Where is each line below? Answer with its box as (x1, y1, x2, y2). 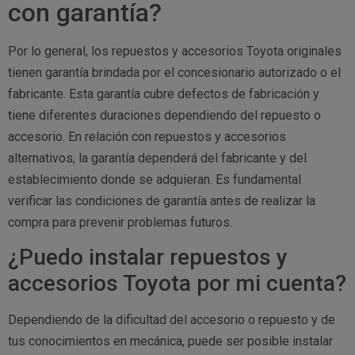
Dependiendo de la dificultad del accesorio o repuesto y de (8, 312, 335, 328)
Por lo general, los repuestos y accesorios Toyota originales (8, 43, 342, 59)
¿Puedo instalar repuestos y (8, 244, 288, 271)
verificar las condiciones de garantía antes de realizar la (8, 193, 315, 208)
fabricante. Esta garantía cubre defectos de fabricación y (8, 86, 319, 101)
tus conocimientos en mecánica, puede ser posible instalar (8, 334, 333, 349)
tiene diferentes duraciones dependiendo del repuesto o (8, 107, 321, 123)
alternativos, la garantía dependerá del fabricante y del (8, 150, 307, 166)
